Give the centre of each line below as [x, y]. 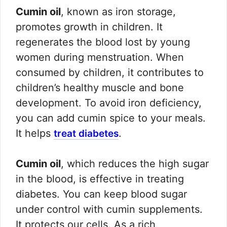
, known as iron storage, [118, 12]
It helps [35, 134]
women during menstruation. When [100, 58]
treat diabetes [86, 134]
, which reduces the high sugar [135, 164]
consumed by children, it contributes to [110, 73]
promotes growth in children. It [89, 27]
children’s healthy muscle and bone [100, 88]
